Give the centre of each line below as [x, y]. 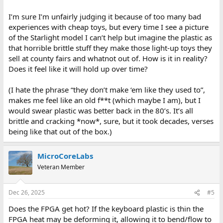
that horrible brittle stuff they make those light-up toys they [110, 48]
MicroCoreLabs [65, 156]
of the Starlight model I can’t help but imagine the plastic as [110, 37]
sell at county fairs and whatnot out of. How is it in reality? [108, 58]
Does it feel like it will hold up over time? [78, 68]
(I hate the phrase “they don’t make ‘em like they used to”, [107, 89]
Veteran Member [61, 167]
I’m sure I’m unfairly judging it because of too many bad [105, 16]
